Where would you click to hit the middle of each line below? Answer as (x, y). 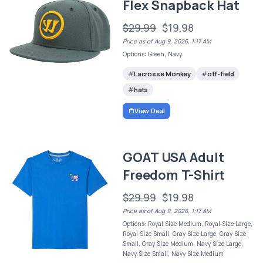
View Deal (150, 111)
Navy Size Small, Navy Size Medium (173, 254)
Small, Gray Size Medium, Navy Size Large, (183, 244)
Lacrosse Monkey (162, 73)
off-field (220, 73)
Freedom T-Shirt (174, 175)
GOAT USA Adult (173, 158)
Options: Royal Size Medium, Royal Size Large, (188, 224)
